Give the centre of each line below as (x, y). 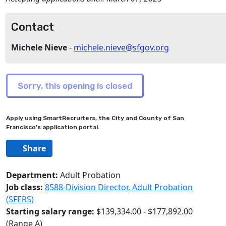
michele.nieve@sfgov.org (121, 47)
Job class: (25, 187)
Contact (33, 27)
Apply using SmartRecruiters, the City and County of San (95, 118)
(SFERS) (20, 199)
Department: (32, 175)
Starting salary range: (50, 211)
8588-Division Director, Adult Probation (119, 187)
